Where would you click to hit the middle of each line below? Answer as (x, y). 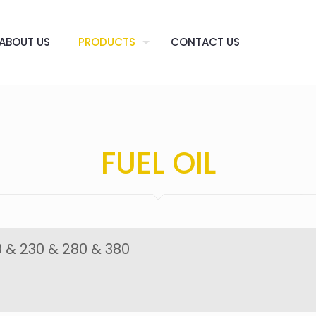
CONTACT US (205, 42)
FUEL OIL (158, 163)
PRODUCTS (107, 42)
